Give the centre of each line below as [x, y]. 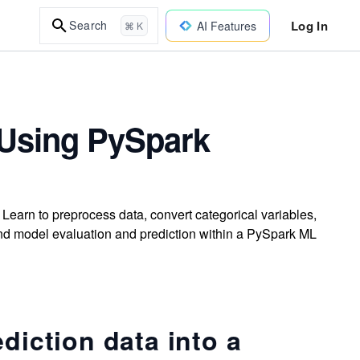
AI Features [226, 25]
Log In [309, 25]
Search [88, 25]
